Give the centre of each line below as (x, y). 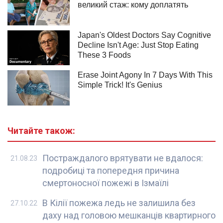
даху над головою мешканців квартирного (129, 216)
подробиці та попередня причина (111, 171)
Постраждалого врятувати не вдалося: (123, 158)
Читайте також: (41, 131)
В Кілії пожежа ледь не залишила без (119, 203)
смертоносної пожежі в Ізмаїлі (106, 183)
